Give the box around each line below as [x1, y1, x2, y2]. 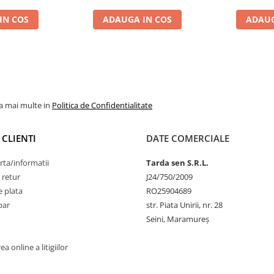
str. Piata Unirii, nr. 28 [146, 199, 223, 210]
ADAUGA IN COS [102, 13, 172, 25]
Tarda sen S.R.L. [146, 157, 209, 168]
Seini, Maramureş [146, 213, 209, 224]
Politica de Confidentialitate [52, 100, 152, 111]
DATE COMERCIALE [146, 132, 229, 144]
